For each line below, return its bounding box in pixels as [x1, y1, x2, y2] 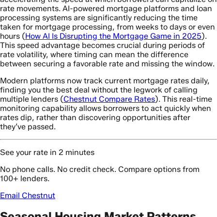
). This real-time [155, 94, 212, 104]
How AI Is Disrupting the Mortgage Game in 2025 [25, 31, 201, 41]
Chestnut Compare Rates [63, 94, 155, 104]
